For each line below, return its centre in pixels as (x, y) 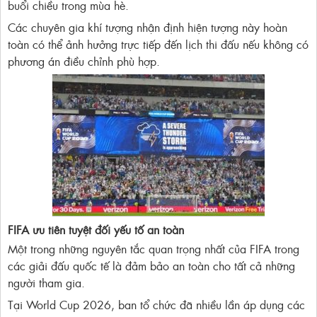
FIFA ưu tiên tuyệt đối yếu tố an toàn (96, 230)
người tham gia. (46, 283)
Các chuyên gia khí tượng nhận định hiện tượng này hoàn (148, 27)
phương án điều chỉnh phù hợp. (84, 61)
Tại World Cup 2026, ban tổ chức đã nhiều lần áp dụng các (156, 305)
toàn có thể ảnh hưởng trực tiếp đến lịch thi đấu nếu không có (158, 44)
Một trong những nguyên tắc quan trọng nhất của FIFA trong (154, 249)
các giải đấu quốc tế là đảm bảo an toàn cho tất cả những (151, 266)
